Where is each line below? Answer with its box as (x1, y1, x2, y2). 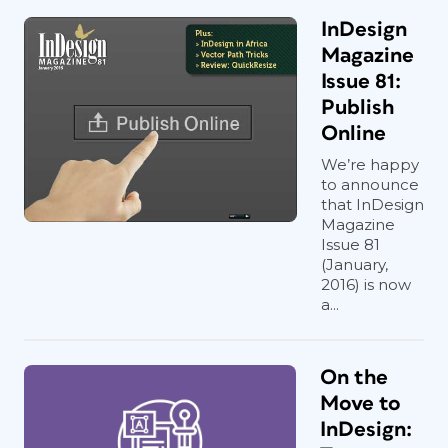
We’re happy (321, 155, 419, 174)
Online (321, 123, 386, 144)
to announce (321, 175, 419, 194)
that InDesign (321, 195, 424, 214)
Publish (321, 97, 394, 118)
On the (320, 367, 388, 388)
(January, (321, 255, 388, 274)
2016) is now (321, 275, 411, 294)
